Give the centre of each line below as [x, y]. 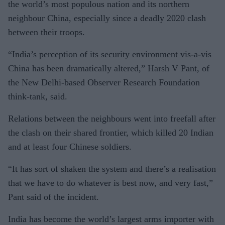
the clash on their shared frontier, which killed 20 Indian [111, 132]
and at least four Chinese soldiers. [70, 146]
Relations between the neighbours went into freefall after [112, 118]
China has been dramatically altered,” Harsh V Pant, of [109, 68]
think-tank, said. [38, 96]
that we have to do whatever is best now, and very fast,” [110, 183]
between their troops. [46, 32]
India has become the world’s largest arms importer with [111, 219]
